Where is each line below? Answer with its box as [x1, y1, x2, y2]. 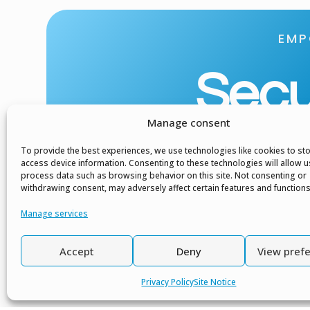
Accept [59, 244, 94, 258]
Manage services [21, 208, 88, 219]
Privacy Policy [141, 276, 194, 288]
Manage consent [147, 116, 230, 129]
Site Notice [194, 276, 237, 288]
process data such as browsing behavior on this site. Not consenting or [21, 170, 307, 181]
